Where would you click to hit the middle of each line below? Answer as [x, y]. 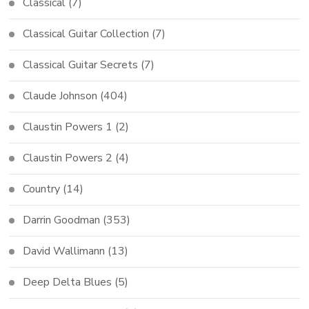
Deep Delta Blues [68, 282]
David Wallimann [64, 251]
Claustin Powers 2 [68, 158]
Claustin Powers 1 [68, 127]
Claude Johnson [60, 96]
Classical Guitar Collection [86, 34]
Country [42, 189]
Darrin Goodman [62, 220]
